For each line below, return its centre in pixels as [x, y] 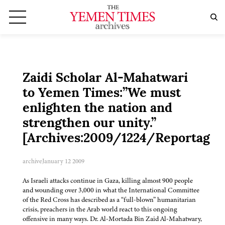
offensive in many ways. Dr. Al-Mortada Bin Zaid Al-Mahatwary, [112, 219]
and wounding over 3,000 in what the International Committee [111, 190]
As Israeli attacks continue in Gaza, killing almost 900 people [108, 181]
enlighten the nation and [97, 109]
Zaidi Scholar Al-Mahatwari [105, 79]
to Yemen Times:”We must [102, 94]
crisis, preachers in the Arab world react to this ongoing [100, 209]
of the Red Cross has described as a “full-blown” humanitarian [109, 200]
